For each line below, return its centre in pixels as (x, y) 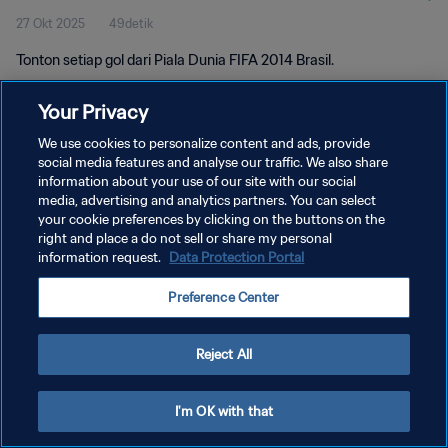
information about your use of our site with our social (197, 181)
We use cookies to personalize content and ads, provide (204, 143)
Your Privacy (93, 111)
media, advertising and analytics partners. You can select (207, 200)
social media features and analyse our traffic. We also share (213, 162)
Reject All (224, 354)
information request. (101, 257)
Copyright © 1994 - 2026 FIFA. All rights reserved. (129, 286)
